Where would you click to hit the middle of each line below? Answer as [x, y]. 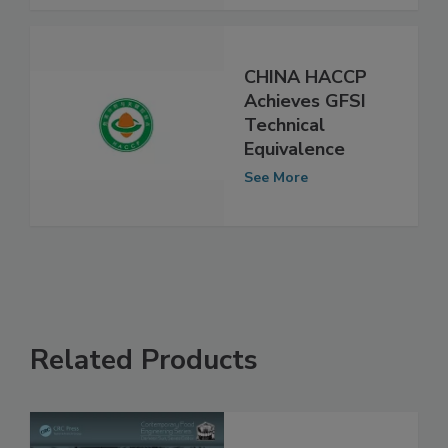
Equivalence [294, 191]
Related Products [144, 401]
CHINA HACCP [305, 119]
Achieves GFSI [305, 143]
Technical [284, 167]
